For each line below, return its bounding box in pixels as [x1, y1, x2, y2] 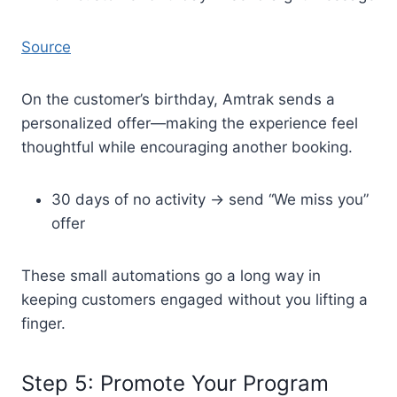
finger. [21, 314, 66, 332]
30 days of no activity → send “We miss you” [51, 190, 369, 208]
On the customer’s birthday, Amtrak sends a [21, 90, 335, 108]
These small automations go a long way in [21, 266, 321, 284]
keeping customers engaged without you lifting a [21, 290, 368, 308]
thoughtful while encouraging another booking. [21, 137, 357, 156]
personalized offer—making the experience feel [21, 113, 358, 132]
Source [21, 37, 71, 56]
